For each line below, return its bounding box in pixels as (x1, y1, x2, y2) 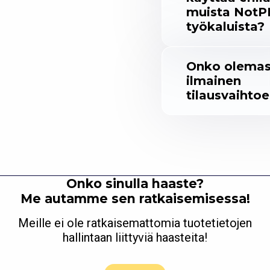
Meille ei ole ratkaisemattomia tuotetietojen (18, 216, 252, 231)
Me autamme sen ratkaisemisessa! (20, 191, 250, 207)
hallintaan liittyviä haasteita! (63, 230, 207, 245)
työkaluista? (186, 19, 265, 34)
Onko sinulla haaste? (66, 176, 204, 192)
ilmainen (186, 74, 241, 89)
